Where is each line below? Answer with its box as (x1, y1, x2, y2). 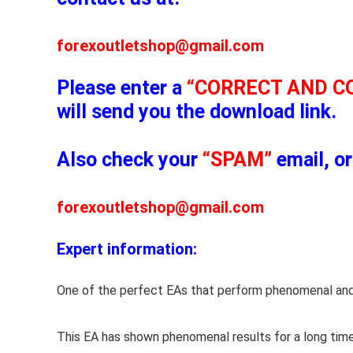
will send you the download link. (57, 99, 336, 123)
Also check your (57, 147, 203, 171)
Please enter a (57, 76, 187, 99)
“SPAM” (203, 147, 272, 171)
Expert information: (57, 239, 197, 258)
